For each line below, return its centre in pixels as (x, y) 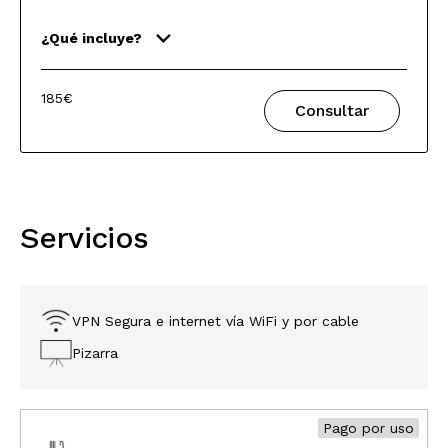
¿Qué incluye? (91, 38)
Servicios (84, 237)
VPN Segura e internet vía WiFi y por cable (215, 321)
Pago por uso (368, 428)
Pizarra (95, 353)
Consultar (332, 110)
